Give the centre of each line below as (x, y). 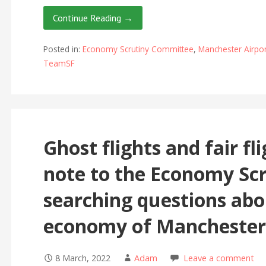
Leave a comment (218, 258)
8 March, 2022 (83, 258)
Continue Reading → (93, 18)
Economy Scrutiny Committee (138, 49)
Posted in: (63, 49)
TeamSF (59, 64)
